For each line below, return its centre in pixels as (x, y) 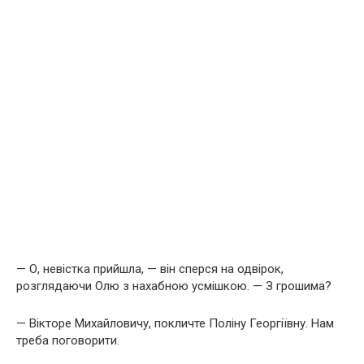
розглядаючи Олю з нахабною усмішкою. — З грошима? (174, 286)
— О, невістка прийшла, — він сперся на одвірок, (150, 269)
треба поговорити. (68, 340)
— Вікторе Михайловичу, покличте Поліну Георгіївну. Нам (175, 323)
